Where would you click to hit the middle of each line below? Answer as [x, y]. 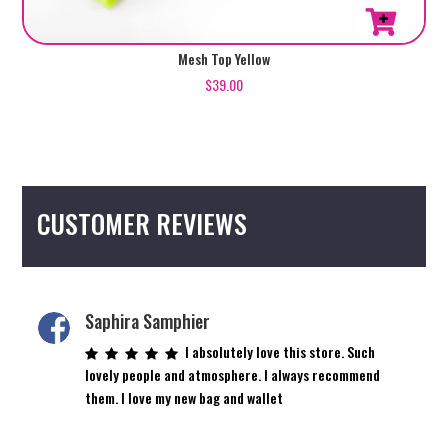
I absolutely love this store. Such [279, 351]
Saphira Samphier [147, 320]
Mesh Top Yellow [224, 58]
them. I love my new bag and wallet [183, 397]
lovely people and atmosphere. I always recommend [232, 374]
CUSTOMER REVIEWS [142, 223]
